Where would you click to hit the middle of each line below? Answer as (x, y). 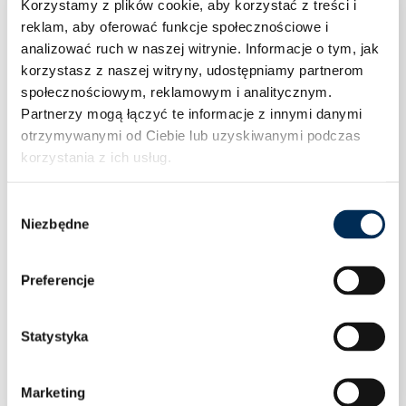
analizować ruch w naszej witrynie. (133, 48)
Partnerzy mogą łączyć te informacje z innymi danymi (192, 113)
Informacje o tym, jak (312, 48)
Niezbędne (55, 224)
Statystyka (54, 336)
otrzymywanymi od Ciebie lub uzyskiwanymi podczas (191, 135)
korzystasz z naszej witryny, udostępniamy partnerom (193, 69)
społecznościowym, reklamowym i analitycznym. (176, 91)
